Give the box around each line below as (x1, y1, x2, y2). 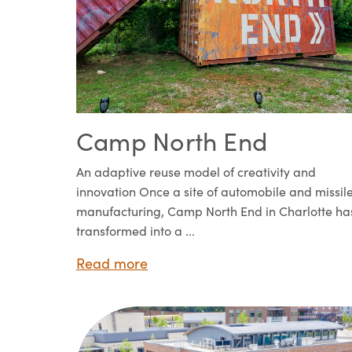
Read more (76, 253, 148, 273)
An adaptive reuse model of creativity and (76, 163, 316, 180)
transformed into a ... (76, 222, 195, 239)
